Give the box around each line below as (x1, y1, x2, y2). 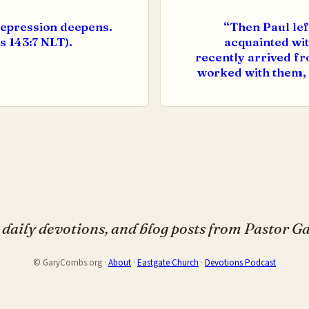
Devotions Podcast (205, 257, 276, 270)
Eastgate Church (137, 257, 199, 270)
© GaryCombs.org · (33, 257, 108, 270)
